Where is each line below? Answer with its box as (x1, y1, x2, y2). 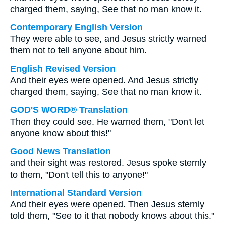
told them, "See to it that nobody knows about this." (10, 211, 214, 221)
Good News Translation (10, 146, 111, 156)
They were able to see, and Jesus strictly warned (10, 34, 206, 44)
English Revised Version (10, 64, 116, 74)
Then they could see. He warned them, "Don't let (10, 117, 204, 127)
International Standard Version (10, 188, 142, 198)
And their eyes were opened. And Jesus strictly (10, 75, 198, 85)
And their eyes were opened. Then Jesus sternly (10, 199, 204, 209)
